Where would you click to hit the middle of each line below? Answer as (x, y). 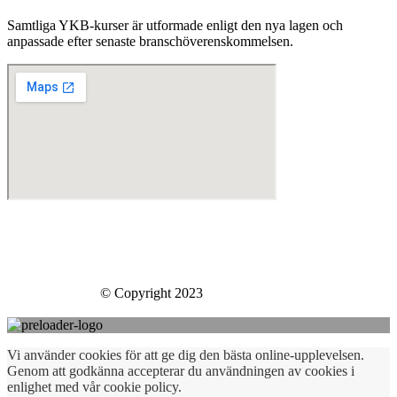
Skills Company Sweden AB (75, 230)
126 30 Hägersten (51, 258)
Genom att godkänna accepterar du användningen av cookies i (181, 370)
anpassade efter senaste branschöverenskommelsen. (150, 41)
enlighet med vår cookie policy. (94, 386)
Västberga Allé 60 (51, 244)
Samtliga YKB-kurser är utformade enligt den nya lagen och (175, 25)
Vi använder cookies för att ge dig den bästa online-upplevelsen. (186, 354)
